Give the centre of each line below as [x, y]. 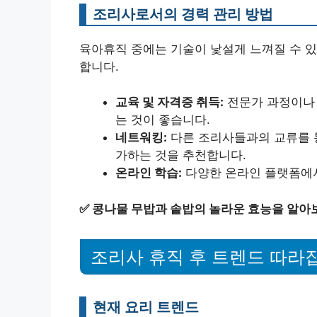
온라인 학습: [149, 173]
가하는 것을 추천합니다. [181, 155]
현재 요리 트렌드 [146, 306]
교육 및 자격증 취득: [169, 102]
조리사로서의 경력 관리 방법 [183, 13]
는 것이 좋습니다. [163, 120]
